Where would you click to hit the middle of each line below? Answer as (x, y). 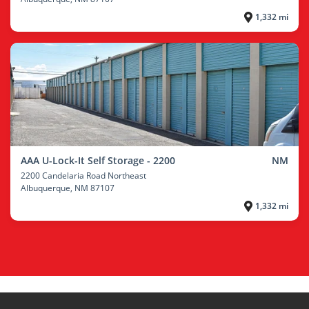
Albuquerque (46, 188)
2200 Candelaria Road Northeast (83, 176)
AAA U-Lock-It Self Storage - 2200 (98, 160)
